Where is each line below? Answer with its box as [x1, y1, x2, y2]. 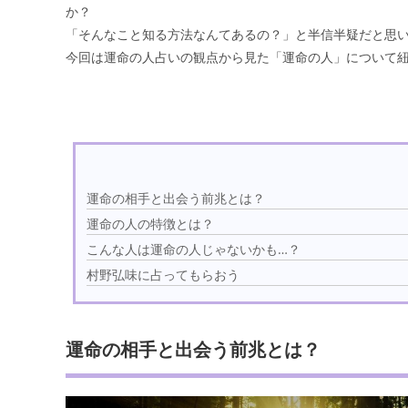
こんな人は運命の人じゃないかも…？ [87, 240, 301, 259]
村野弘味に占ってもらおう [87, 266, 240, 284]
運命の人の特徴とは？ [87, 215, 215, 233]
